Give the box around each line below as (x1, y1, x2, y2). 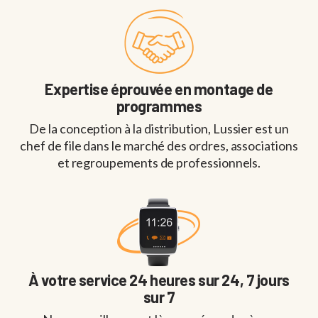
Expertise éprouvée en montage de (45, 79, 273, 99)
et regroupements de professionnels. (57, 155, 261, 171)
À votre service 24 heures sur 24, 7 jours (28, 270, 290, 290)
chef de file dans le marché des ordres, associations (20, 138, 298, 154)
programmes (116, 97, 202, 116)
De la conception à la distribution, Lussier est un (29, 121, 289, 137)
